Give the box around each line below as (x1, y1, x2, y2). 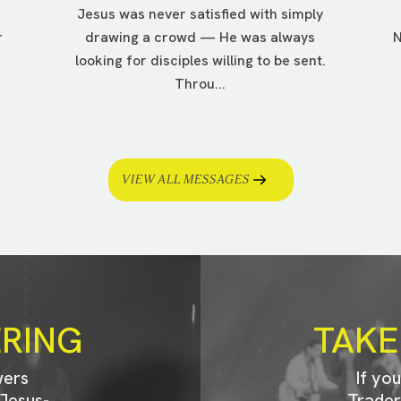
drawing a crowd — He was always (85, 27, 316, 47)
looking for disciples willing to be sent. (74, 50, 326, 70)
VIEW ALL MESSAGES (120, 171, 249, 187)
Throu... (175, 73, 226, 93)
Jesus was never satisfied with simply (77, 4, 324, 23)
